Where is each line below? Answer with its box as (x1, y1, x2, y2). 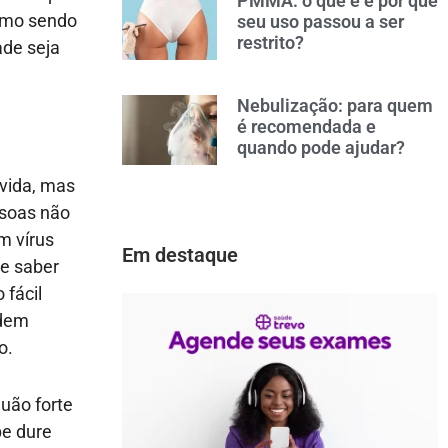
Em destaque (122, 242, 238, 267)
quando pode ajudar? (236, 136, 405, 158)
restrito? (236, 31, 304, 53)
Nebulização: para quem (236, 94, 433, 116)
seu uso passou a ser (236, 10, 404, 32)
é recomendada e (236, 115, 376, 137)
